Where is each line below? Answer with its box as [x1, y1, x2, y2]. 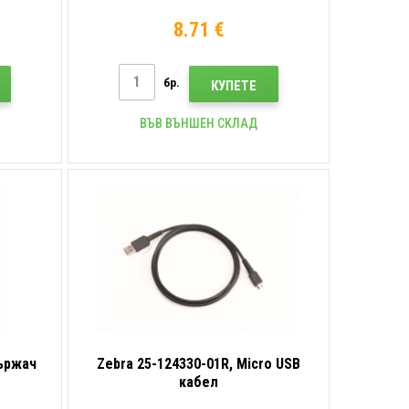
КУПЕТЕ [211, 77, 257, 94]
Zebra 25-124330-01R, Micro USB [97, 354, 301, 372]
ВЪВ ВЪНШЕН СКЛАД [140, 115, 258, 131]
